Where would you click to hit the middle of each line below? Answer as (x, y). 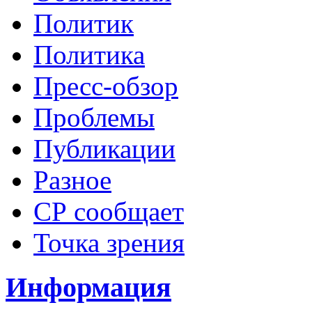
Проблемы (94, 117)
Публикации (104, 148)
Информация (88, 288)
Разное (72, 180)
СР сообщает (109, 211)
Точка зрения (109, 242)
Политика (89, 54)
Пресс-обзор (106, 86)
